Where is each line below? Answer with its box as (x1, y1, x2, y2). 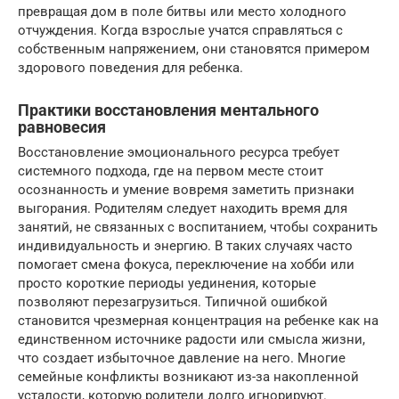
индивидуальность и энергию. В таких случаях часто (18, 237, 353, 254)
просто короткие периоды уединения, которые (18, 274, 316, 291)
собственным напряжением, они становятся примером (18, 40, 370, 57)
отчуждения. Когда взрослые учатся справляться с (18, 21, 343, 38)
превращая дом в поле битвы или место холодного (18, 3, 346, 20)
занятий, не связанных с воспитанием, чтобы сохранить (18, 218, 378, 235)
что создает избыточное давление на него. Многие (18, 349, 346, 366)
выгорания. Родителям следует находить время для (18, 199, 347, 216)
